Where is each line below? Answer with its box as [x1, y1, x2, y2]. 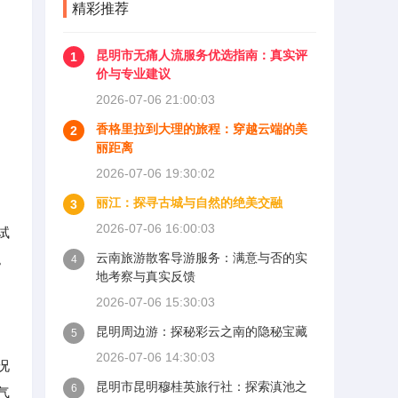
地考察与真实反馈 [96, 269, 195, 283]
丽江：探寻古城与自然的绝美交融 [96, 195, 283, 210]
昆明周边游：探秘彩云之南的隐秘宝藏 [96, 324, 307, 338]
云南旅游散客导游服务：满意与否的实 [96, 251, 307, 265]
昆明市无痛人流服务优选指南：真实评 [96, 48, 307, 62]
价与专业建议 [96, 67, 171, 81]
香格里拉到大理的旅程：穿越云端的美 [96, 122, 307, 136]
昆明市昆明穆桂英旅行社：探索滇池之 [96, 379, 307, 394]
